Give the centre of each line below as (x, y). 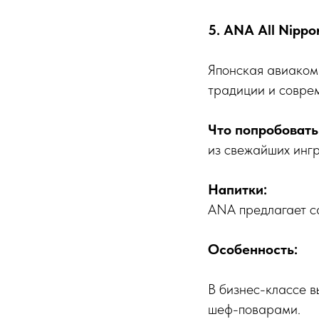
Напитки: (237, 189)
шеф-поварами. (254, 309)
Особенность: (253, 249)
